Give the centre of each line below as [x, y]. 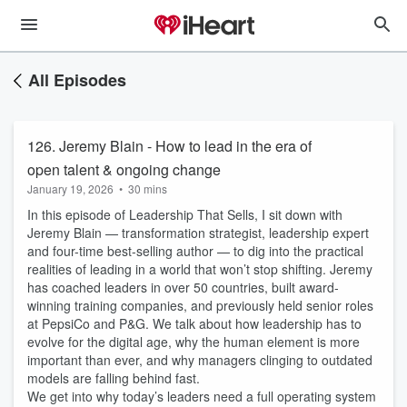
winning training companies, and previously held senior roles [200, 305]
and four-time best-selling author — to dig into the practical [195, 251]
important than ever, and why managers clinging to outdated [200, 360]
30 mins [148, 189]
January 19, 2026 [70, 189]
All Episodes [77, 80]
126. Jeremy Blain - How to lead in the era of [169, 146]
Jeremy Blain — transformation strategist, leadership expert [198, 233]
